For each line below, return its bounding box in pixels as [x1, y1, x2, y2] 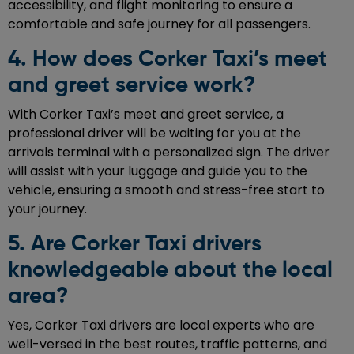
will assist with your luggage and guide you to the [8, 161, 307, 180]
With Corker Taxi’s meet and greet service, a [8, 104, 284, 123]
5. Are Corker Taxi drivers [8, 232, 262, 255]
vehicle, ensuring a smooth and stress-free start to [8, 180, 325, 199]
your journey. [8, 199, 87, 218]
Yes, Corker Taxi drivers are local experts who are [8, 315, 314, 334]
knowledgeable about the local [8, 258, 333, 281]
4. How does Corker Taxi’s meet [8, 47, 327, 70]
